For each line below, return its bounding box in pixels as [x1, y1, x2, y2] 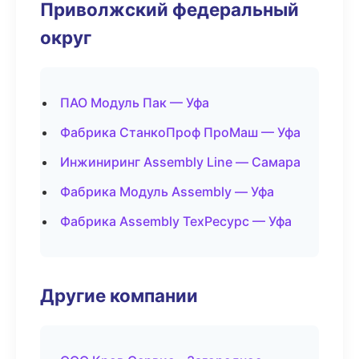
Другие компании [40, 284, 198, 306]
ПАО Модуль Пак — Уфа [60, 95, 209, 111]
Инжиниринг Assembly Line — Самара [60, 154, 301, 170]
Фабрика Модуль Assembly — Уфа [60, 184, 274, 200]
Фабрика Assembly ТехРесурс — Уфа [60, 213, 292, 229]
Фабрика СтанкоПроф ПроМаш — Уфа [60, 124, 301, 140]
